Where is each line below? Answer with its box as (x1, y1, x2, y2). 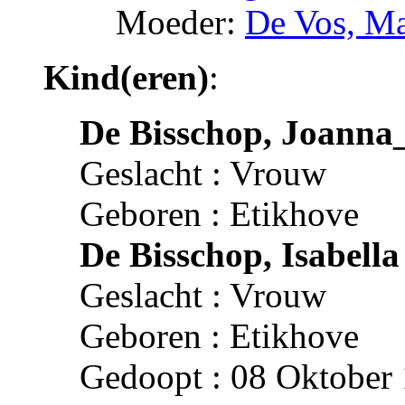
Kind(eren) (43, 57, 209, 97)
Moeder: (116, 2, 245, 42)
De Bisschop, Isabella (80, 234, 400, 274)
